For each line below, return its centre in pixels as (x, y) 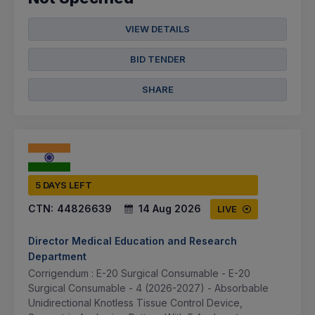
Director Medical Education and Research (133, 240)
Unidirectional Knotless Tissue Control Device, (135, 302)
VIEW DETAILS (157, 28)
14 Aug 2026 (170, 208)
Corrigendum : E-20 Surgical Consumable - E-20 (139, 273)
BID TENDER (157, 59)
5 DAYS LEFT (64, 185)
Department (57, 256)
